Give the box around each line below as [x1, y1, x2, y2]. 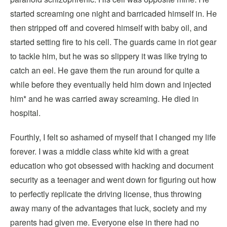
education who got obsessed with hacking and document [10, 160, 213, 171]
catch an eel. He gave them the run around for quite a [10, 64, 200, 76]
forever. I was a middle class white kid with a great [10, 145, 188, 157]
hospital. [10, 107, 41, 119]
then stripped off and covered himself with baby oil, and [10, 22, 207, 33]
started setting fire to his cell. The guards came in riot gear [10, 36, 216, 48]
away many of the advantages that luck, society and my [10, 202, 207, 214]
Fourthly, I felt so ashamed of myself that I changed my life [10, 131, 216, 143]
